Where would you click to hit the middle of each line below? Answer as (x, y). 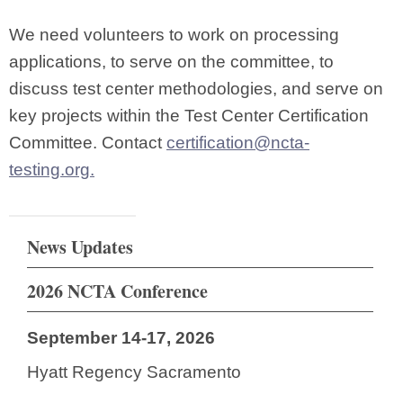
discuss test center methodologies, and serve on (196, 89)
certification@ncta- (238, 143)
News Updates (80, 247)
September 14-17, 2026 (121, 338)
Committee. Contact (88, 143)
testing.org (49, 170)
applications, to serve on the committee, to (171, 62)
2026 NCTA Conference (117, 291)
